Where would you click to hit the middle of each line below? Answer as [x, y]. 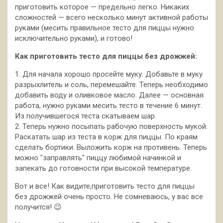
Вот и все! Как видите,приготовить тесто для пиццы [105, 186]
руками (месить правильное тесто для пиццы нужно [105, 28]
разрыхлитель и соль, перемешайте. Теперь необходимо [111, 84]
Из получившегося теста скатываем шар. [86, 116]
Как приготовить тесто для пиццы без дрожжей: [106, 56]
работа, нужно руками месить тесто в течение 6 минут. [109, 105]
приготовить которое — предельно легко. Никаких [102, 7]
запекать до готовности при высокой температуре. [103, 168]
